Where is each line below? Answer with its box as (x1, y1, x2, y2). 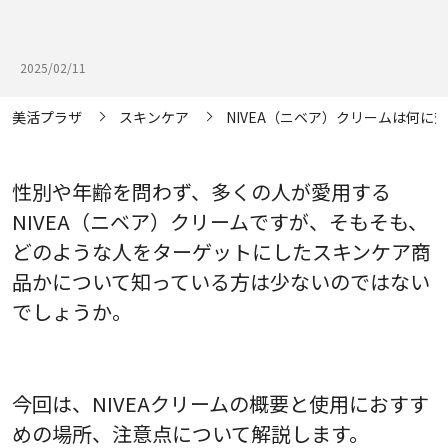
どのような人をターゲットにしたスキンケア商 (12, 236, 431, 266)
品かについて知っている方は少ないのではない (12, 266, 430, 296)
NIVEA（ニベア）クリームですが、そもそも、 (12, 206, 428, 236)
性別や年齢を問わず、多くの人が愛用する (12, 176, 391, 206)
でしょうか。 (12, 296, 132, 326)
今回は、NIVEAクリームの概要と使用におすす (12, 388, 429, 418)
